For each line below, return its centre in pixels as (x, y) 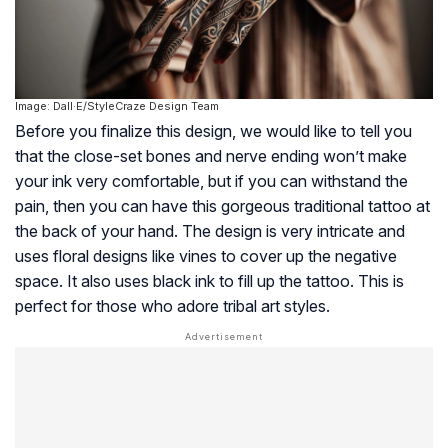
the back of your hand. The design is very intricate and (210, 230)
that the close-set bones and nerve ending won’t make (211, 155)
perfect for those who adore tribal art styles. (172, 305)
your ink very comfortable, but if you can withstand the (211, 180)
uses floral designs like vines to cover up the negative (206, 255)
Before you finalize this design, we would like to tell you (213, 130)
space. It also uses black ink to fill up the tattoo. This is (209, 280)
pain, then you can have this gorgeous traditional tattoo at (222, 205)
